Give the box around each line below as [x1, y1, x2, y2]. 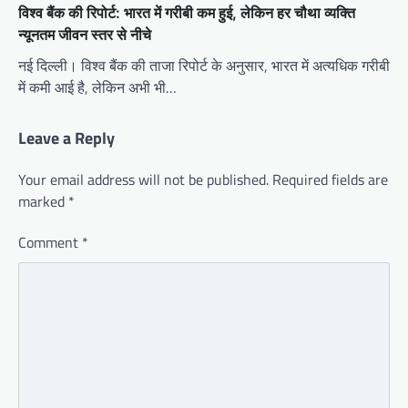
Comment [18, 230, 82, 253]
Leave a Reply [18, 125, 115, 150]
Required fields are [272, 168, 388, 190]
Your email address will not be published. [18, 168, 269, 190]
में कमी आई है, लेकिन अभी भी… [18, 76, 177, 98]
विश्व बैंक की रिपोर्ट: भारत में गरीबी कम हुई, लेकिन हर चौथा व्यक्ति [18, 3, 355, 22]
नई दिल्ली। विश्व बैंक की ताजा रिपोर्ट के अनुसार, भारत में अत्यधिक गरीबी [18, 54, 390, 76]
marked [18, 189, 68, 212]
